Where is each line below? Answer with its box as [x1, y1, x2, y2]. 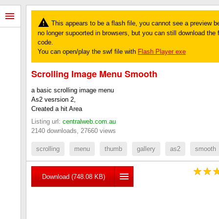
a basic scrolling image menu [31, 87, 114, 94]
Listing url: [31, 117, 63, 125]
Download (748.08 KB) [42, 173, 105, 180]
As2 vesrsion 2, [31, 96, 76, 103]
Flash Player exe [138, 48, 186, 55]
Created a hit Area [31, 105, 82, 112]
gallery [137, 145, 155, 153]
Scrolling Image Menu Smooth [31, 67, 157, 80]
